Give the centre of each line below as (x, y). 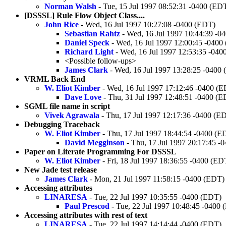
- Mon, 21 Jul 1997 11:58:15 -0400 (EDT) (156, 179)
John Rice (62, 24)
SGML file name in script (67, 106)
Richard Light (89, 51)
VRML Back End (55, 79)
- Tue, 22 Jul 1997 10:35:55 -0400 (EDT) (154, 197)
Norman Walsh (70, 6)
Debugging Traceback (62, 124)
